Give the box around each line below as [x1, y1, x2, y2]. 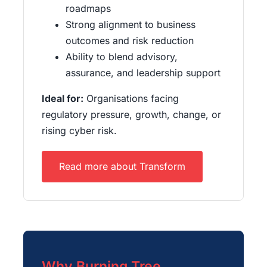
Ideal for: [41, 92, 83, 104]
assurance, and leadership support [65, 66, 221, 79]
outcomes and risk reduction [65, 34, 194, 46]
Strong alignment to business [65, 18, 195, 30]
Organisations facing [83, 92, 179, 104]
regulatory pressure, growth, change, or [41, 108, 221, 120]
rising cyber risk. [41, 124, 117, 136]
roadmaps [65, 2, 111, 14]
